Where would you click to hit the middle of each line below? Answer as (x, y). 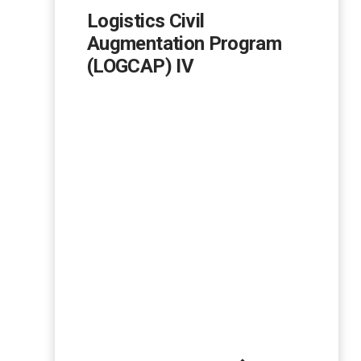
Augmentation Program (185, 44)
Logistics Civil (146, 21)
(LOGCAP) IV (140, 66)
